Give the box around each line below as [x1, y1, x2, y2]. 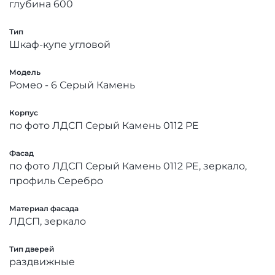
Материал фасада [9, 203, 79, 213]
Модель [9, 67, 41, 77]
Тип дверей [9, 244, 54, 254]
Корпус [9, 107, 38, 117]
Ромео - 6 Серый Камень [9, 79, 135, 91]
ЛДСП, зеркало [9, 215, 86, 227]
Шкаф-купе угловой [9, 38, 110, 50]
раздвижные [9, 255, 75, 268]
